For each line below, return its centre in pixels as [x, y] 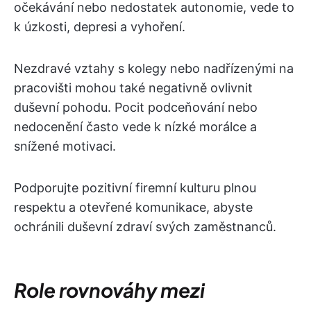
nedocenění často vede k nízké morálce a [135, 127]
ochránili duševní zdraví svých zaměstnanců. [145, 227]
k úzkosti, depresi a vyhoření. [100, 27]
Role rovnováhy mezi [109, 290]
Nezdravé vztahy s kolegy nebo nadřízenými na [154, 68]
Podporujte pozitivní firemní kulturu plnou [135, 188]
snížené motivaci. [65, 146]
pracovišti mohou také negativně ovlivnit [133, 88]
